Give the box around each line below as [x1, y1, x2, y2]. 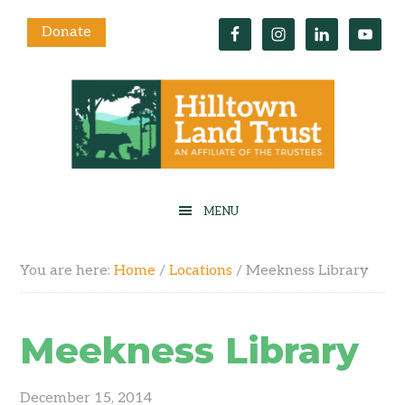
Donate [42, 24, 91, 41]
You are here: [20, 262, 115, 279]
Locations [169, 262, 233, 279]
